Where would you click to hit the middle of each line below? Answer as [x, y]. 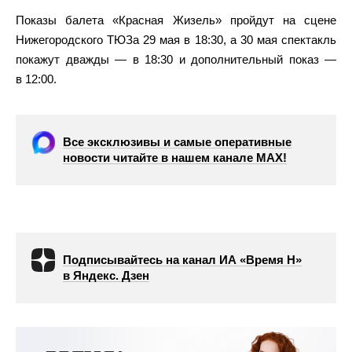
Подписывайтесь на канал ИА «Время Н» [182, 260]
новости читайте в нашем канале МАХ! [175, 158]
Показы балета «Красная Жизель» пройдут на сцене [176, 20]
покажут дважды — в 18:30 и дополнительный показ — [176, 59]
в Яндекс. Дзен [106, 275]
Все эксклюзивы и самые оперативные [177, 142]
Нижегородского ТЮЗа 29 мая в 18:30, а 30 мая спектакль [176, 40]
